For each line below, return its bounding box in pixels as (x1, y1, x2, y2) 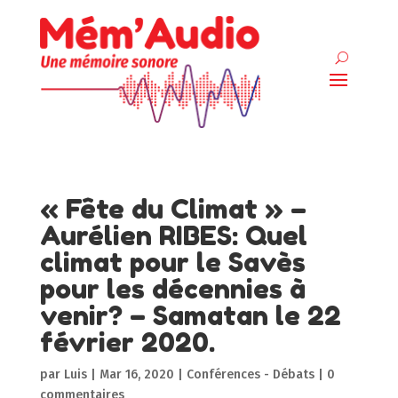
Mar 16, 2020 (99, 366, 174, 382)
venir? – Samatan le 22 (39, 298, 341, 331)
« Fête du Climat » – (39, 192, 306, 225)
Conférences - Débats (186, 366, 314, 382)
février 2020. (39, 325, 215, 358)
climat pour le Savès (39, 245, 306, 278)
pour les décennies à (39, 272, 306, 305)
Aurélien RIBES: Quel (39, 219, 307, 251)
